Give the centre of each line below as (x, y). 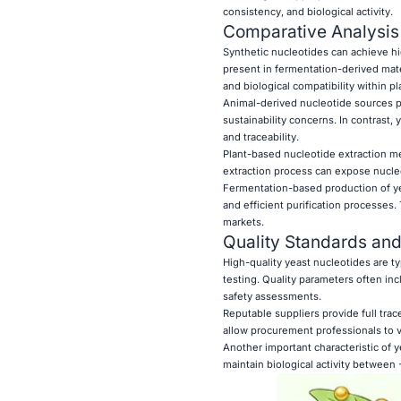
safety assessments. (272, 296)
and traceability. (260, 137)
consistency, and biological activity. (307, 11)
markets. (243, 222)
